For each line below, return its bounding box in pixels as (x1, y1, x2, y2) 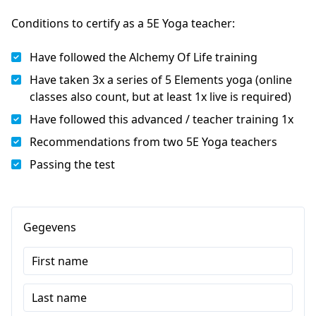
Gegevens (23, 219, 76, 235)
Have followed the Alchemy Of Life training (30, 49, 257, 65)
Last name (32, 289, 87, 305)
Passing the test (30, 156, 115, 172)
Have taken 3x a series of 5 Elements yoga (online (30, 71, 292, 87)
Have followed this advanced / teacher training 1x (30, 111, 293, 127)
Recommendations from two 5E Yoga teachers (30, 133, 277, 150)
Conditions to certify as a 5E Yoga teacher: (11, 15, 235, 31)
